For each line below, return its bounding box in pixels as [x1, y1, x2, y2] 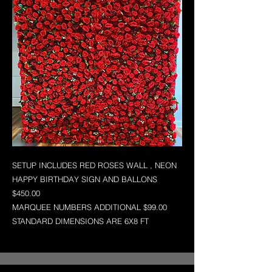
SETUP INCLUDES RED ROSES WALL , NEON [12, 160, 177, 170]
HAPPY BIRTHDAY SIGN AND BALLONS [12, 174, 157, 184]
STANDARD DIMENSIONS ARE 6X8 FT [12, 216, 149, 226]
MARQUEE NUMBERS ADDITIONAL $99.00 [12, 202, 167, 212]
